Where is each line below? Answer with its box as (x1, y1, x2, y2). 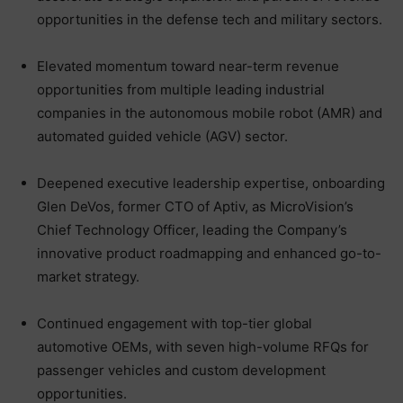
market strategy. (37, 267, 139, 285)
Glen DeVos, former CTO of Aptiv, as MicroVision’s (37, 197, 354, 215)
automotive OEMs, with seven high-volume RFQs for (37, 337, 369, 355)
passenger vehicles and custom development (37, 361, 326, 379)
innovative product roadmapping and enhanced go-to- (37, 244, 381, 262)
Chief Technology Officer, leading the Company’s (37, 220, 347, 238)
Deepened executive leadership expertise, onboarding (37, 174, 385, 192)
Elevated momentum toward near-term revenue (37, 57, 339, 75)
